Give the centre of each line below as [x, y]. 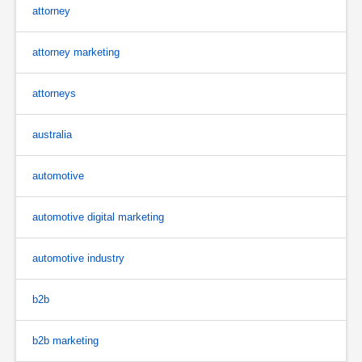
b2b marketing [65, 340]
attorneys [54, 93]
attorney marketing [76, 52]
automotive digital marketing [98, 217]
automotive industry [78, 258]
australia [52, 134]
